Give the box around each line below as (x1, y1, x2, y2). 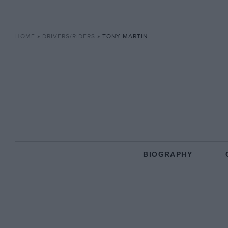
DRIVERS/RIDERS (42, 33, 95, 40)
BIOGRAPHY (143, 150, 192, 158)
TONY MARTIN (102, 33, 148, 40)
